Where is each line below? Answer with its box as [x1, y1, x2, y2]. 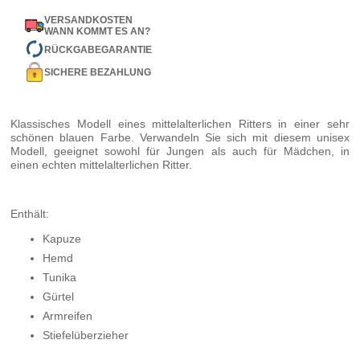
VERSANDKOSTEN [44, 14, 133, 27]
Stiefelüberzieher [43, 329, 129, 342]
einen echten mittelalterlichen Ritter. [10, 158, 193, 172]
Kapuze [43, 232, 82, 246]
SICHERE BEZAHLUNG [44, 66, 152, 78]
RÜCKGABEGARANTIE [44, 43, 153, 55]
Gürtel [43, 290, 75, 304]
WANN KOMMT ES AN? [44, 26, 151, 38]
